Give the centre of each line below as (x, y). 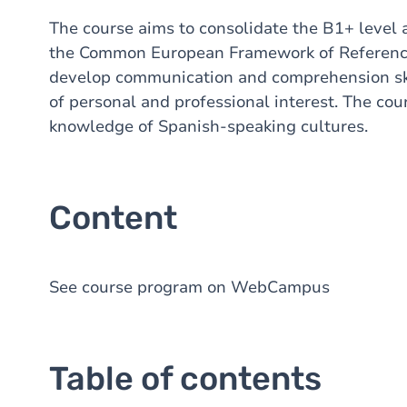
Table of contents (185, 378)
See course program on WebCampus (189, 287)
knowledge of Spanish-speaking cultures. (208, 126)
